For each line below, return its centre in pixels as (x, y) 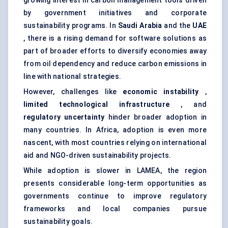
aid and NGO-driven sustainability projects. (97, 155)
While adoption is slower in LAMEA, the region (115, 171)
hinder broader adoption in (155, 117)
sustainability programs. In (71, 26)
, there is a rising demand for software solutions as (115, 38)
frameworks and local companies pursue (115, 209)
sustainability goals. (58, 222)
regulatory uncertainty (64, 117)
